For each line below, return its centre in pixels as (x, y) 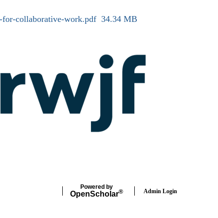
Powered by (96, 187)
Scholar (104, 194)
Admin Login (160, 191)
